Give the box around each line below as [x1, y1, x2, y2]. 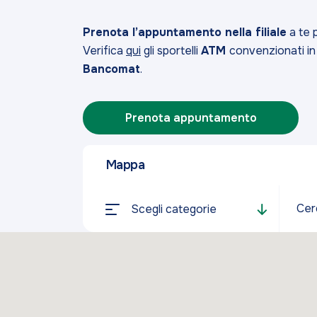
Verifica [83, 43, 126, 58]
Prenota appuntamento [125, 110, 257, 125]
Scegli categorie [131, 202, 217, 217]
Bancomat [83, 62, 140, 76]
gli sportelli [141, 43, 201, 58]
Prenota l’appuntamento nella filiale [83, 25, 287, 40]
